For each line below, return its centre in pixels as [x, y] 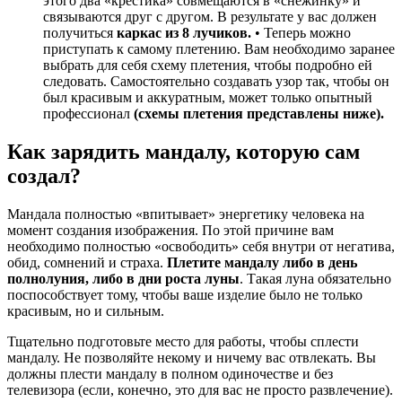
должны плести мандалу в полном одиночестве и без [170, 374]
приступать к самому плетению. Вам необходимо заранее [219, 49]
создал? [44, 176]
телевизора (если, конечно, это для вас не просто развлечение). [200, 390]
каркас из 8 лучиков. [184, 33]
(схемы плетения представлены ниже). [259, 114]
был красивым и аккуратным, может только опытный [208, 98]
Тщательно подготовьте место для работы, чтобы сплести [183, 342]
